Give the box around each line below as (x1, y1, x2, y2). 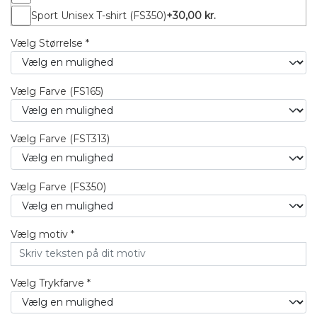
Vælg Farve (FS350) (11, 180, 106, 193)
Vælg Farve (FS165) (11, 84, 103, 98)
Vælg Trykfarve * (11, 276, 91, 289)
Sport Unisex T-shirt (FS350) (31, 8, 166, 22)
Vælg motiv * (11, 228, 74, 241)
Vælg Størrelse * (11, 37, 89, 50)
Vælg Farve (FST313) (11, 132, 110, 145)
